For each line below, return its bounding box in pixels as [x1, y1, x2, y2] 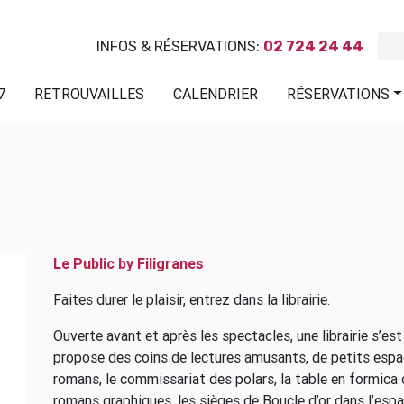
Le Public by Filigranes [53, 254, 204, 272]
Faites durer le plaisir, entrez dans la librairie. [53, 290, 330, 308]
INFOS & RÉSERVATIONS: [96, 37, 263, 55]
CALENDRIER [173, 84, 259, 103]
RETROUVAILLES [34, 84, 145, 103]
